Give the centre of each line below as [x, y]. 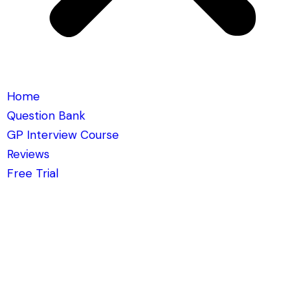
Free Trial [32, 173]
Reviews [28, 154]
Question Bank [46, 115]
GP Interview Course [63, 134]
